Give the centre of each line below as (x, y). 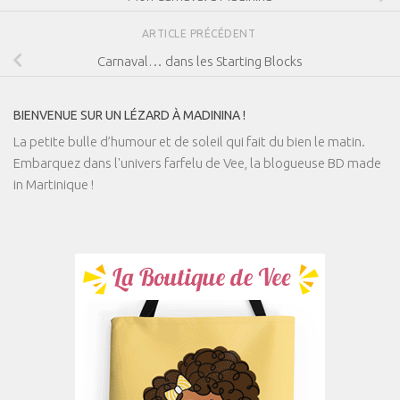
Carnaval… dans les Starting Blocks (200, 61)
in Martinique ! (54, 184)
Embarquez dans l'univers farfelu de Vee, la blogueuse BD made (197, 162)
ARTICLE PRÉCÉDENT (200, 33)
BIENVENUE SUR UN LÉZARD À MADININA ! (129, 115)
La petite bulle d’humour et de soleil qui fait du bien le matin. (189, 141)
